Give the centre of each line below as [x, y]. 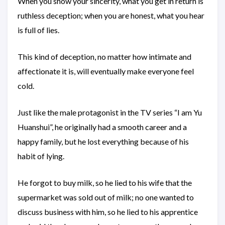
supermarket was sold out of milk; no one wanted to [106, 197]
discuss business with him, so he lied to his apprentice [108, 212]
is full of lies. [38, 30]
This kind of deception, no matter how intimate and [104, 57]
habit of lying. [41, 156]
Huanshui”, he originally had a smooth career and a [102, 127]
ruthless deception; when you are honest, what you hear [111, 15]
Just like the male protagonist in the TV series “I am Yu [110, 112]
